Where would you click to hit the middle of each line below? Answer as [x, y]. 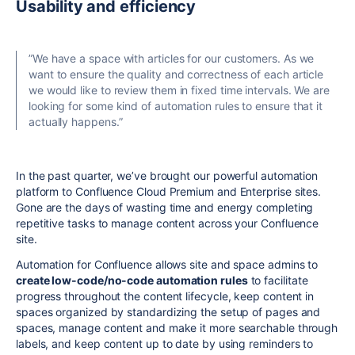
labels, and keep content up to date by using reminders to [165, 344]
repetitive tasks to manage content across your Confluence [168, 223]
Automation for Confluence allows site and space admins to [167, 264]
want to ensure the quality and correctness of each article [176, 74]
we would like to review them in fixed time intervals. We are [179, 90]
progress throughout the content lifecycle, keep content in [165, 296]
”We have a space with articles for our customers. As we [172, 58]
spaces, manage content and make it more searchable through [177, 328]
